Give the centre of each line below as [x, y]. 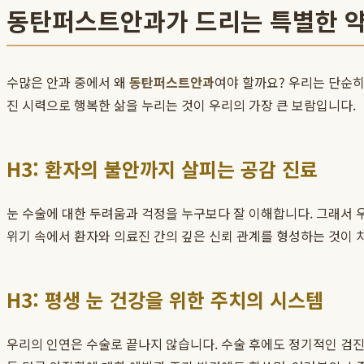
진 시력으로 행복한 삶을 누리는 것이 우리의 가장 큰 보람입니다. [181, 105]
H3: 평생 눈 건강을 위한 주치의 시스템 [165, 300]
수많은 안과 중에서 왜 [68, 82]
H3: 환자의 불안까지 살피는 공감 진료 [162, 169]
